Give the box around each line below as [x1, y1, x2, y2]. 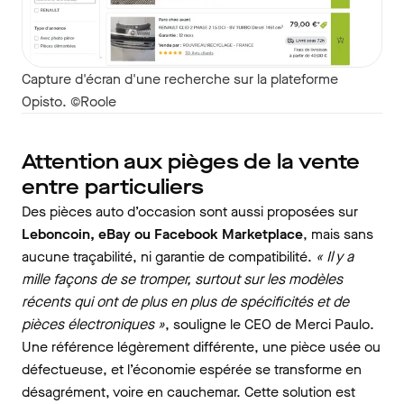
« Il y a [316, 247, 353, 267]
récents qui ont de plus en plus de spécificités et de [22, 292, 349, 312]
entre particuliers [22, 173, 204, 202]
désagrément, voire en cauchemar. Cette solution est [22, 382, 355, 402]
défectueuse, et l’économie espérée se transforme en [22, 360, 362, 380]
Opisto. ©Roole [22, 92, 116, 112]
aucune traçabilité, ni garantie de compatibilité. [22, 247, 316, 267]
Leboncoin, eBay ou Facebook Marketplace [22, 225, 303, 244]
